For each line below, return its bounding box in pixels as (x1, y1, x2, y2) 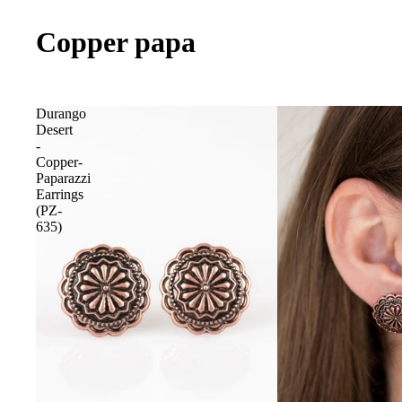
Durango (36, 106, 86, 121)
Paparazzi (36, 170, 91, 186)
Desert (36, 122, 73, 137)
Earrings (36, 187, 83, 202)
